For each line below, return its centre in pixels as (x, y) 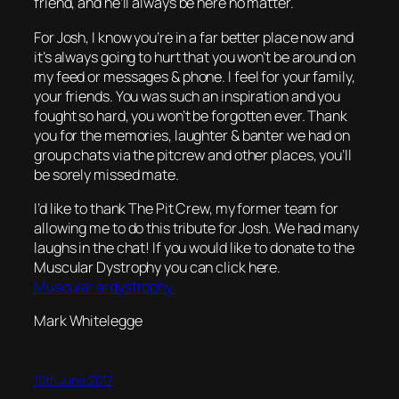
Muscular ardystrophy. (105, 286)
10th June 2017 (73, 380)
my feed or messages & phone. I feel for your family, (195, 76)
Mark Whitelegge (88, 321)
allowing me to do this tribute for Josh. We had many (196, 228)
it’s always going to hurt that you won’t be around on (195, 57)
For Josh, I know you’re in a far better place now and (194, 37)
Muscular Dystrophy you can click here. (158, 267)
